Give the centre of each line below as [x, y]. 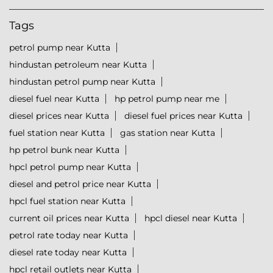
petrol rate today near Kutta [69, 236]
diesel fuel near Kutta [54, 99]
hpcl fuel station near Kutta [67, 201]
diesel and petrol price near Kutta [80, 184]
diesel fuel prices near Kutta [183, 116]
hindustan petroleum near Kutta [78, 65]
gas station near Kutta [168, 133]
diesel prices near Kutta [59, 116]
